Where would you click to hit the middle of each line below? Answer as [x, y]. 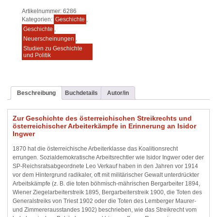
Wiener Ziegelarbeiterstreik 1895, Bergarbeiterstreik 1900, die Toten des [107, 193]
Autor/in [118, 93]
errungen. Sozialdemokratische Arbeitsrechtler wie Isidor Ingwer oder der [108, 158]
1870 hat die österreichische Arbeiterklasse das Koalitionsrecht [95, 149]
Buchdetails [81, 93]
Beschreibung [36, 93]
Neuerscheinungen [49, 39]
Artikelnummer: [42, 11]
